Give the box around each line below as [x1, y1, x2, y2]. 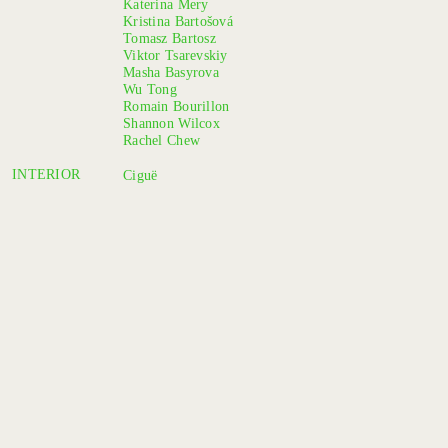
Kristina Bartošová [123, 13, 234, 29]
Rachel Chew [123, 132, 201, 148]
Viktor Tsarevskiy [123, 47, 228, 63]
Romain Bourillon [123, 98, 230, 114]
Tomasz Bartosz [123, 30, 216, 46]
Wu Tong [123, 81, 177, 97]
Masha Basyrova [123, 64, 219, 80]
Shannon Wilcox [123, 115, 220, 131]
